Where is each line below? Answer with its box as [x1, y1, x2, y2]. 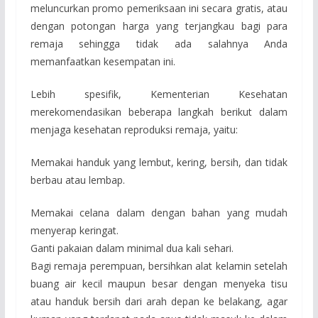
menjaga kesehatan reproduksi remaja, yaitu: [30, 122, 238, 136]
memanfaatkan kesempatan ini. [30, 54, 175, 68]
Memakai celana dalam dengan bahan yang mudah [30, 205, 288, 219]
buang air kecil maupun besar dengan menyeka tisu [30, 276, 288, 290]
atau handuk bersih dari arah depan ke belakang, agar [30, 294, 288, 308]
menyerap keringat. [30, 223, 119, 237]
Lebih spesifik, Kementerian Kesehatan [30, 87, 288, 101]
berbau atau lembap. [30, 172, 125, 187]
